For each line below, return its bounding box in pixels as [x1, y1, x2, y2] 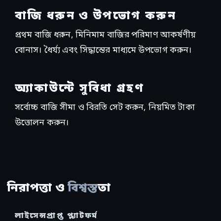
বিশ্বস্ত [67, 181, 98, 197]
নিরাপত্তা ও [7, 181, 68, 197]
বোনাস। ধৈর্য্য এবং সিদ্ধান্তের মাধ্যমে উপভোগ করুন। [15, 45, 192, 57]
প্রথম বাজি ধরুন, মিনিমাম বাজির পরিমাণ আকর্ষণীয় [15, 30, 196, 41]
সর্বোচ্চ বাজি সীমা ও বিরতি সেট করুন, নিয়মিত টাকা [15, 102, 195, 114]
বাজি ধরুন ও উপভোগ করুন [15, 8, 176, 25]
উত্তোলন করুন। [15, 117, 69, 129]
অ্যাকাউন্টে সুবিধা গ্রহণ [15, 81, 145, 97]
